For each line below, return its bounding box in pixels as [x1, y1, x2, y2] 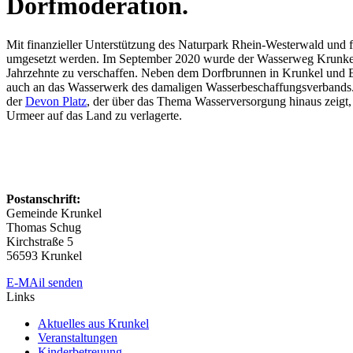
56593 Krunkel [6, 248, 82, 262]
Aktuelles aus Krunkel [38, 316, 149, 330]
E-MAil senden [6, 275, 83, 289]
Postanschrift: [6, 191, 80, 206]
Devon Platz [25, 94, 87, 108]
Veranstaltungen [38, 330, 117, 344]
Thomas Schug [6, 220, 81, 234]
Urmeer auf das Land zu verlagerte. [6, 108, 182, 122]
